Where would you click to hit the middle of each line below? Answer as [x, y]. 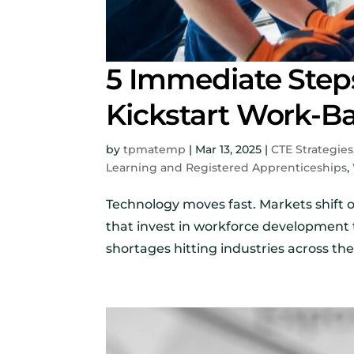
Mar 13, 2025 [229, 150]
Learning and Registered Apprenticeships [227, 168]
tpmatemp [155, 150]
